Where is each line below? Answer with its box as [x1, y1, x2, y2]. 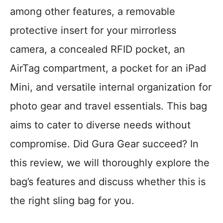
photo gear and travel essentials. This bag [10, 100, 207, 112]
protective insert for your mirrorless [10, 24, 176, 37]
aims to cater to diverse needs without [10, 119, 191, 131]
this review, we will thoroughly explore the [10, 157, 210, 169]
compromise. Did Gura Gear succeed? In [10, 138, 199, 150]
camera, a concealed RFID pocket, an [10, 43, 185, 56]
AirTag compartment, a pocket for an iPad [10, 62, 206, 75]
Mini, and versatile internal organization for [10, 81, 212, 94]
